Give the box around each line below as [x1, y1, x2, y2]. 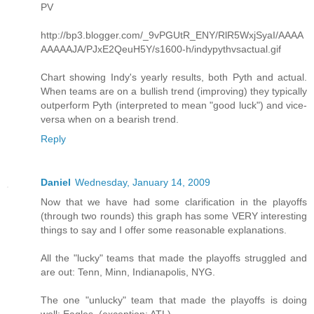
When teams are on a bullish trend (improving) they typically [41, 86, 307, 97]
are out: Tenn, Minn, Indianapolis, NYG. [41, 266, 215, 278]
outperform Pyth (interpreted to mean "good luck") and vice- [41, 100, 307, 111]
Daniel [41, 177, 71, 189]
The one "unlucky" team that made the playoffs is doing [41, 294, 307, 306]
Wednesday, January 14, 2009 [75, 177, 210, 189]
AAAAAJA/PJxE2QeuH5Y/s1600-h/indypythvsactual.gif [41, 43, 281, 55]
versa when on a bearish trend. [41, 114, 179, 125]
